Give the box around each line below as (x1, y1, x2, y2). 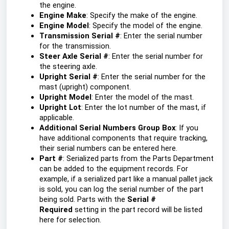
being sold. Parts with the (39, 195, 127, 204)
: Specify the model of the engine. (89, 21, 202, 30)
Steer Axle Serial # (39, 52, 108, 61)
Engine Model (39, 21, 89, 30)
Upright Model (39, 93, 91, 102)
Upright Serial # (39, 72, 98, 81)
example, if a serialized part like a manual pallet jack (39, 174, 213, 184)
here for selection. (39, 215, 101, 224)
